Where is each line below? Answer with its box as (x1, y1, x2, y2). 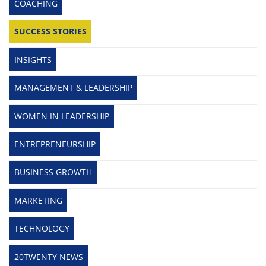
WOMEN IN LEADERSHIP (14, 110, 109, 122)
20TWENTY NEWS (14, 251, 83, 262)
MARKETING (14, 194, 62, 206)
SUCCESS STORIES (14, 26, 87, 37)
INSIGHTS (14, 53, 52, 65)
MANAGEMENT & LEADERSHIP (14, 82, 132, 94)
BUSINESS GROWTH (14, 166, 92, 178)
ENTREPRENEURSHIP (14, 138, 96, 150)
